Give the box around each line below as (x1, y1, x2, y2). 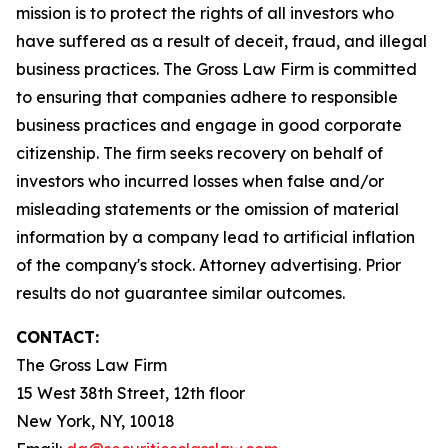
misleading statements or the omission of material (16, 199, 399, 219)
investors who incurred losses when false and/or (16, 171, 384, 191)
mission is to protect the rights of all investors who (16, 3, 394, 23)
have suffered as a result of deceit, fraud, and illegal (16, 31, 427, 51)
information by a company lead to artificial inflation (16, 227, 415, 247)
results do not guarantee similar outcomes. (16, 283, 345, 303)
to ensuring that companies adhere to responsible (16, 87, 398, 107)
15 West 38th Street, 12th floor (16, 383, 245, 403)
